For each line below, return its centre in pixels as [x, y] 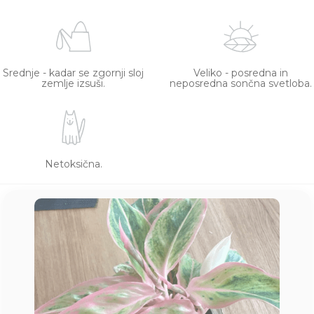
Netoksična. [73, 164]
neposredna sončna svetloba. [241, 84]
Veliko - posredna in [241, 73]
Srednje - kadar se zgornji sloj [73, 73]
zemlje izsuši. [73, 84]
